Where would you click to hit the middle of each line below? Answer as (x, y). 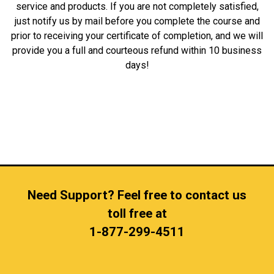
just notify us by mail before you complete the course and (137, 21)
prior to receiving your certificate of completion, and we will (137, 36)
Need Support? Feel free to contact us (137, 195)
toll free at (137, 213)
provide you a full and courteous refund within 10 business (137, 50)
